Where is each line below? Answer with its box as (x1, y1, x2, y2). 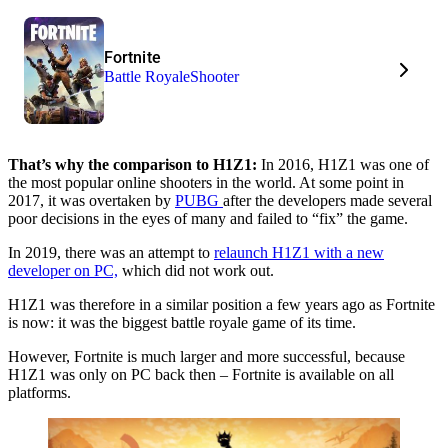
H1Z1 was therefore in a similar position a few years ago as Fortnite (8, 295, 435, 313)
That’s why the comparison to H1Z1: (8, 155, 261, 173)
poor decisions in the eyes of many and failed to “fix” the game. (8, 209, 408, 227)
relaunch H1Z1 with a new (214, 243, 384, 261)
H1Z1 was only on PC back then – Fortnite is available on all (8, 365, 394, 383)
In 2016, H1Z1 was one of (261, 155, 429, 173)
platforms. (8, 383, 71, 401)
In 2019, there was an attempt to (8, 243, 214, 261)
